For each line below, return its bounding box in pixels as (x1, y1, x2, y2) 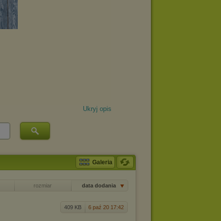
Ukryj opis (83, 105, 111, 112)
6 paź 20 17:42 (88, 204, 124, 210)
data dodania (81, 183, 117, 188)
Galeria (92, 159, 112, 166)
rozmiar (34, 183, 52, 188)
